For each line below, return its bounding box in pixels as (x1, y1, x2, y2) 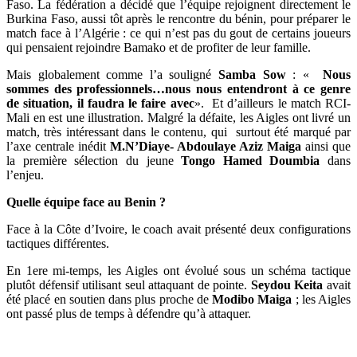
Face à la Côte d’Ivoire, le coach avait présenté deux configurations (6, 222, 351, 236)
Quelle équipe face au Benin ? (6, 195, 166, 209)
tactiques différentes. (6, 237, 109, 250)
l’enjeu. (6, 168, 44, 182)
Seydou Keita (250, 278, 324, 292)
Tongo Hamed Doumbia (181, 154, 328, 167)
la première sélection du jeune (6, 154, 182, 167)
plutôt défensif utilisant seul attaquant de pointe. (6, 278, 251, 292)
